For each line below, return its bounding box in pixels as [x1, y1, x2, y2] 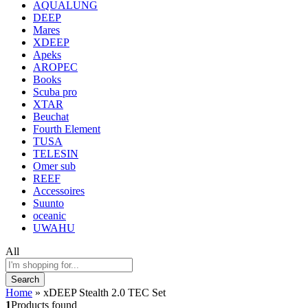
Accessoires [33, 184, 85, 197]
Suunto [33, 197, 64, 209]
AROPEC [33, 60, 78, 73]
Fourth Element [33, 122, 100, 135]
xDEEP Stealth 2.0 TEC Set [43, 286, 166, 298]
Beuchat [33, 110, 69, 122]
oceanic [33, 209, 66, 221]
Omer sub [33, 159, 76, 172]
